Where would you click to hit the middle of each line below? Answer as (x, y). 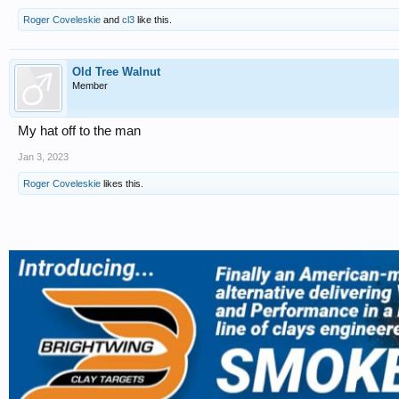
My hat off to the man (79, 131)
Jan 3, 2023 (43, 157)
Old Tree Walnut (116, 72)
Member (90, 86)
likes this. (122, 184)
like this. (153, 20)
